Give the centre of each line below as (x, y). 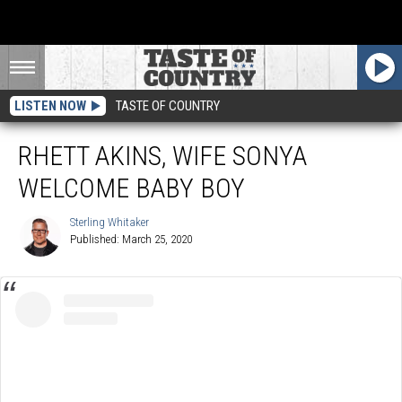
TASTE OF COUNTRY (168, 106)
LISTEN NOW (50, 106)
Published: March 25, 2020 (131, 239)
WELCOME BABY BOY (131, 188)
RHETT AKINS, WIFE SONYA (162, 156)
